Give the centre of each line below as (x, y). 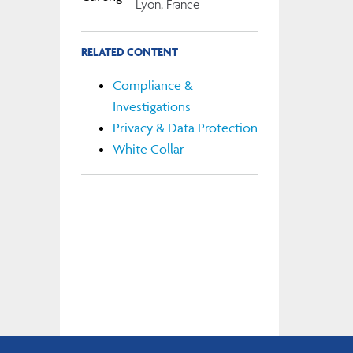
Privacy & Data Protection (185, 128)
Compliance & (152, 85)
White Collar (148, 149)
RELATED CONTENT (129, 51)
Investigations (151, 107)
